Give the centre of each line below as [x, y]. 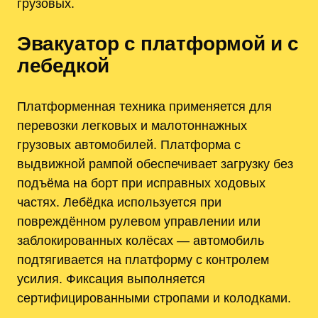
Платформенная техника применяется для [144, 106]
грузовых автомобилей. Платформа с [129, 145]
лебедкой [63, 66]
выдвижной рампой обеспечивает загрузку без [155, 164]
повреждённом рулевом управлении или [139, 221]
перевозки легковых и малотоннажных [132, 126]
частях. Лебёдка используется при [119, 202]
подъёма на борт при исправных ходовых [141, 183]
